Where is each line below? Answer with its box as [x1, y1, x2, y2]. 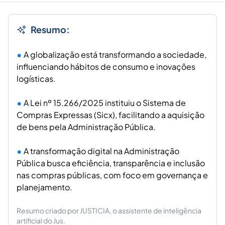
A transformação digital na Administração [24, 146, 179, 157]
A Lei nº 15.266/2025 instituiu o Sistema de [24, 97, 186, 108]
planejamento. [17, 182, 72, 193]
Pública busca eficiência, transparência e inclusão [17, 158, 205, 169]
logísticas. [17, 73, 56, 84]
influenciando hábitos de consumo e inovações [17, 61, 195, 72]
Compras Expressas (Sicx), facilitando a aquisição [17, 109, 204, 121]
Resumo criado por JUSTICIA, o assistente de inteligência [17, 206, 201, 215]
